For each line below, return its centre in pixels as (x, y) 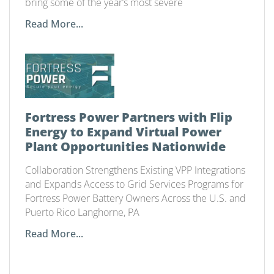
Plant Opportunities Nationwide (125, 147)
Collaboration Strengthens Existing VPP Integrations (135, 170)
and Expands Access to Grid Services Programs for (134, 184)
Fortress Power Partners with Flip (129, 117)
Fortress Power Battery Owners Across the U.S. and (135, 198)
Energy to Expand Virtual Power (123, 132)
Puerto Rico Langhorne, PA (82, 213)
